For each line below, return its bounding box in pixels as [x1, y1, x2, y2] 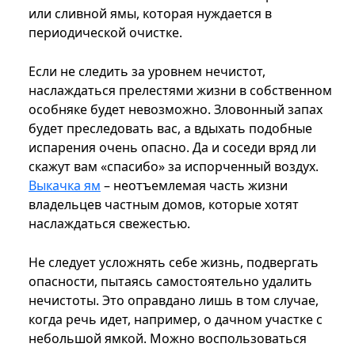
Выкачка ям [29, 177, 101, 195]
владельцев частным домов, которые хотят [29, 196, 299, 214]
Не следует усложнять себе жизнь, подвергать [29, 254, 319, 272]
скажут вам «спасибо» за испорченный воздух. [29, 158, 319, 176]
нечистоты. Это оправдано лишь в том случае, [29, 292, 319, 310]
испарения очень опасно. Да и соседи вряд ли [29, 139, 316, 157]
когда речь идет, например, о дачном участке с [29, 311, 323, 329]
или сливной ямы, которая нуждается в [29, 5, 272, 23]
